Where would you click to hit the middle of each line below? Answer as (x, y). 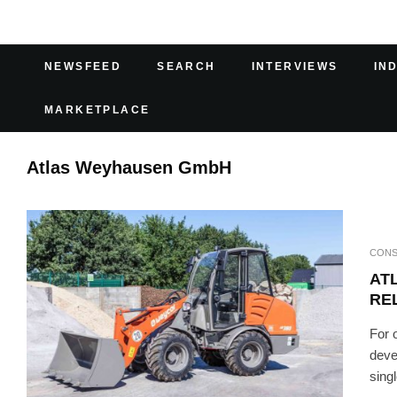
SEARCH (187, 66)
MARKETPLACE (97, 110)
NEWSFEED (83, 66)
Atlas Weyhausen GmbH (129, 167)
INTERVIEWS (295, 66)
